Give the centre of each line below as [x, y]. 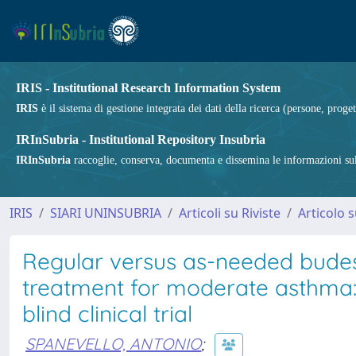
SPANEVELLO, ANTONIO [113, 343]
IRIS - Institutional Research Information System [148, 88]
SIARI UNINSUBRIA [106, 213]
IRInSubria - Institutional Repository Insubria [141, 139]
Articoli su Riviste [230, 213]
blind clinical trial [107, 313]
